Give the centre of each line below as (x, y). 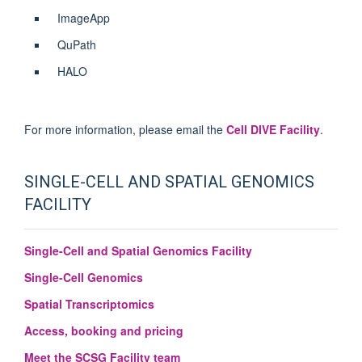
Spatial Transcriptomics (89, 303)
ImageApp (83, 17)
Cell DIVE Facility (273, 129)
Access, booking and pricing (104, 330)
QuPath (76, 44)
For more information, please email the (125, 129)
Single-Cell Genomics (84, 277)
